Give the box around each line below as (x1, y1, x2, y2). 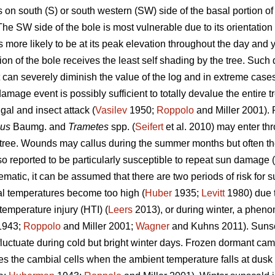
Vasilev (95, 105, 127, 116)
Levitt (201, 188, 225, 199)
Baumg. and (10, 122, 68, 133)
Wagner (136, 221, 169, 232)
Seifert (135, 122, 163, 133)
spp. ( (109, 122, 135, 133)
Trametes (68, 122, 109, 133)
